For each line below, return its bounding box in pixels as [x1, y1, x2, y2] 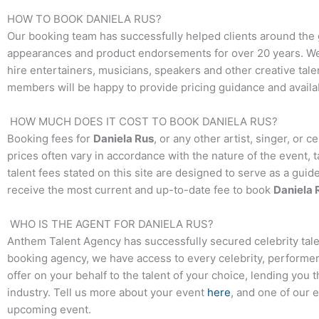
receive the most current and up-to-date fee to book [7, 183, 273, 197]
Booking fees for [7, 132, 93, 146]
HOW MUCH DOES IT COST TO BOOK [7, 115, 202, 129]
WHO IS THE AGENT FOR [7, 217, 138, 231]
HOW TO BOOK [7, 12, 86, 26]
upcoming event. [7, 303, 91, 317]
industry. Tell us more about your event [7, 286, 207, 300]
